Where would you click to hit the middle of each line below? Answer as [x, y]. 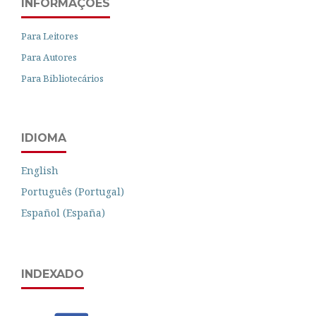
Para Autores [49, 57]
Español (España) [63, 212]
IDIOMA [44, 138]
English [40, 170]
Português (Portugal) [73, 191]
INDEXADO [53, 274]
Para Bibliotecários [62, 78]
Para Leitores [50, 36]
